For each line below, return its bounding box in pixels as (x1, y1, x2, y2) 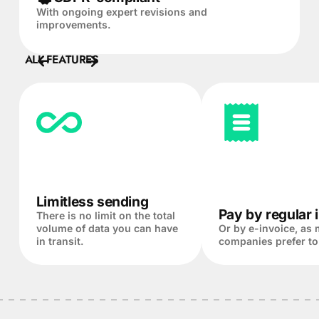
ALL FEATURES (24, 51, 99, 68)
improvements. (36, 18, 110, 31)
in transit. (36, 234, 83, 247)
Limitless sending (36, 192, 149, 210)
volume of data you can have (36, 221, 178, 234)
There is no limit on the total (36, 209, 175, 221)
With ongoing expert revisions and (36, 5, 207, 18)
